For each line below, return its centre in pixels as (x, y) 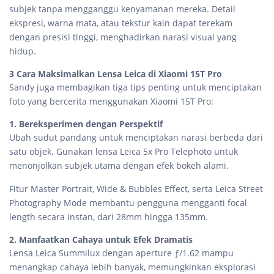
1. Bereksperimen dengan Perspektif (86, 124)
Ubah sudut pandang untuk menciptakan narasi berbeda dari (136, 138)
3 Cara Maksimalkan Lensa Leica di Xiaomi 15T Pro (116, 74)
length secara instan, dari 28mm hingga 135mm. (109, 217)
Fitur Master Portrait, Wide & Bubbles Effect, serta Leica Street (136, 189)
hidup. (23, 51)
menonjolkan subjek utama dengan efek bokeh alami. (120, 166)
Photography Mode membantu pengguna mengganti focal (128, 203)
